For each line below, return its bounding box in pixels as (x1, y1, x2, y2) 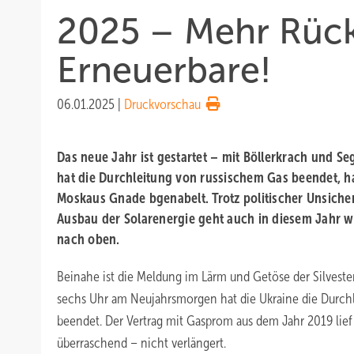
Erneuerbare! (57, 51, 271, 89)
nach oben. (57, 232, 120, 247)
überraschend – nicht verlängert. (57, 335, 226, 351)
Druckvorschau (124, 96, 201, 112)
